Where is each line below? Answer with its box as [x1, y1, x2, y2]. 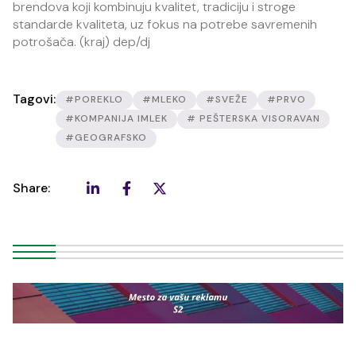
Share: [13, 180, 50, 196]
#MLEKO [142, 93, 187, 106]
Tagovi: [13, 91, 56, 107]
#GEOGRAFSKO [65, 131, 147, 144]
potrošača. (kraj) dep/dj [13, 33, 150, 50]
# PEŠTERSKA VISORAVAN [187, 112, 320, 125]
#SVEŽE [206, 93, 248, 106]
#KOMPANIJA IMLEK [65, 112, 168, 125]
